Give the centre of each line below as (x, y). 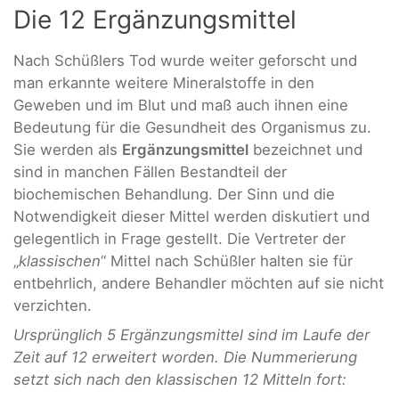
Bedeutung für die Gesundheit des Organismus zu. (192, 127)
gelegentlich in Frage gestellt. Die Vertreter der (179, 238)
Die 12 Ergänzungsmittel (155, 19)
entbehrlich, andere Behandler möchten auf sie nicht (199, 283)
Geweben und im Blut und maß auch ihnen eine (181, 105)
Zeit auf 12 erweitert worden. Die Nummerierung (185, 357)
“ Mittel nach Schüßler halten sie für (227, 261)
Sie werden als (68, 149)
